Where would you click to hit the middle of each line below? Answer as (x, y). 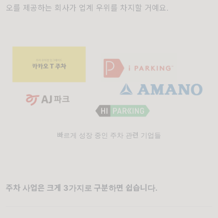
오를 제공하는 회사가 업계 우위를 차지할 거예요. (87, 8)
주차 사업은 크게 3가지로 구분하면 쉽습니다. (82, 188)
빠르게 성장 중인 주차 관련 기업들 (109, 135)
